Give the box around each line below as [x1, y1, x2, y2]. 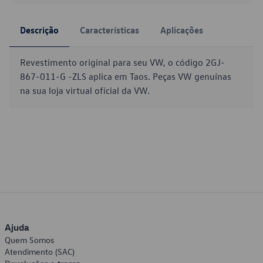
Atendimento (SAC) [5, 246, 75, 257]
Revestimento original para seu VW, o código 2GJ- [20, 56, 225, 68]
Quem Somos [5, 234, 54, 245]
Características [80, 24, 139, 36]
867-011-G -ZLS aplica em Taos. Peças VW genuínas [20, 70, 231, 82]
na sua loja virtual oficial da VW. [20, 85, 150, 96]
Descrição [20, 24, 59, 36]
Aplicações [160, 24, 203, 36]
